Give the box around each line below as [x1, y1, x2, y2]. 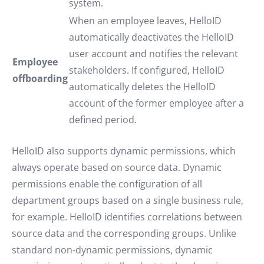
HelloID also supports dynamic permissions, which [12, 144, 236, 157]
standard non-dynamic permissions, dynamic [12, 243, 213, 256]
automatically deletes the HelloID [69, 80, 216, 93]
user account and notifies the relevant [69, 47, 238, 60]
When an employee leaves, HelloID [69, 14, 222, 27]
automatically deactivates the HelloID [69, 31, 234, 44]
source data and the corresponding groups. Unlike [12, 227, 236, 240]
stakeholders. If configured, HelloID [69, 64, 225, 77]
